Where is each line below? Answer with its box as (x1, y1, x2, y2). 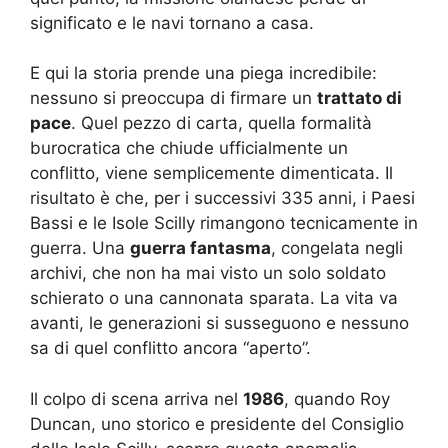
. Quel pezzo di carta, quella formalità (71, 113, 372, 133)
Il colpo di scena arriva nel (30, 388, 243, 409)
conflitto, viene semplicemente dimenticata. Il (30, 163, 393, 183)
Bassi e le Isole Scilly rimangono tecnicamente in (30, 213, 418, 233)
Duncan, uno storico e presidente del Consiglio (30, 413, 404, 434)
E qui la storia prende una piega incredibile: (30, 63, 377, 83)
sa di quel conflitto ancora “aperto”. (30, 338, 311, 358)
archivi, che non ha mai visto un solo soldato (30, 263, 386, 283)
